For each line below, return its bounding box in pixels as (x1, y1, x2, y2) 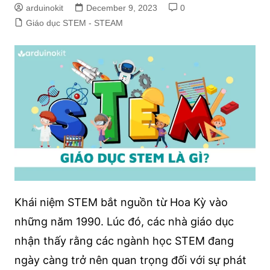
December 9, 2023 (86, 3, 157, 13)
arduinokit (25, 3, 63, 13)
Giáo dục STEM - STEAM (25, 18, 123, 28)
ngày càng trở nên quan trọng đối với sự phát (14, 254, 246, 267)
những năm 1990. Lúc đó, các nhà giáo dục (14, 215, 234, 228)
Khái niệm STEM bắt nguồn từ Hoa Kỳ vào (14, 196, 228, 209)
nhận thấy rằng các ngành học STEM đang (14, 234, 234, 248)
